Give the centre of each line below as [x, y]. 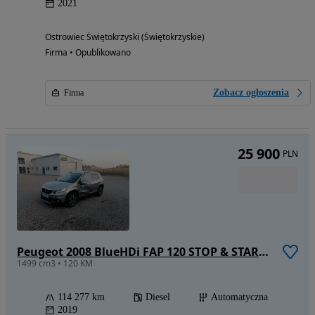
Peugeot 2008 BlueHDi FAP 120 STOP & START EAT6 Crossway [264, 251]
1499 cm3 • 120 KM [55, 263]
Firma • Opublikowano [88, 52]
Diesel [158, 297]
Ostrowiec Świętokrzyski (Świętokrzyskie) [125, 37]
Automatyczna [239, 297]
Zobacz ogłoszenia [251, 92]
